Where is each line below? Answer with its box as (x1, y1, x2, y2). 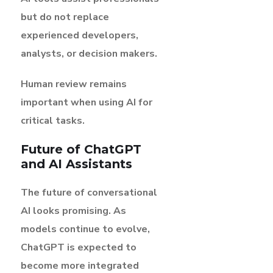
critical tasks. (21, 113, 85, 127)
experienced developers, (21, 28, 138, 42)
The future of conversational (21, 185, 157, 199)
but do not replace (21, 10, 109, 24)
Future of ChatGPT (21, 141, 141, 157)
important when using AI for (21, 95, 152, 109)
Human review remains (21, 77, 127, 91)
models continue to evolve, (21, 222, 150, 236)
